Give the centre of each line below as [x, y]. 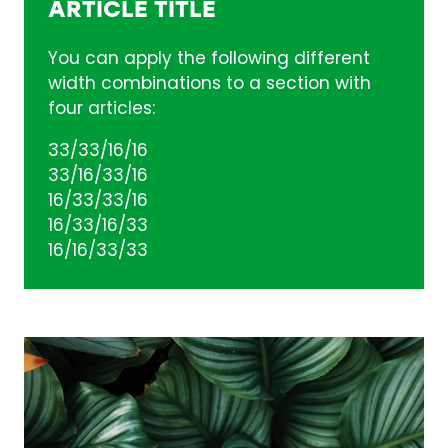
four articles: [101, 109]
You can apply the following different [209, 59]
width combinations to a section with [209, 84]
